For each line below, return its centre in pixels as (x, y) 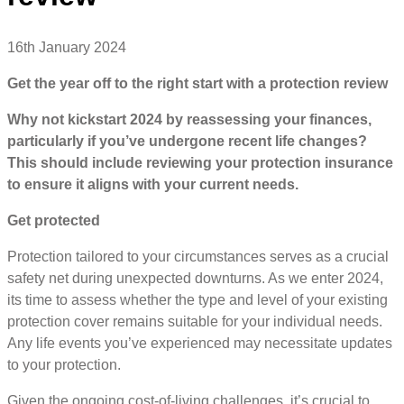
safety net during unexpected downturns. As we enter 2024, (195, 278)
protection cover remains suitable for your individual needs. (195, 321)
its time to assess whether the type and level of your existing (197, 299)
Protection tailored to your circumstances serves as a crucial (198, 256)
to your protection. (66, 364)
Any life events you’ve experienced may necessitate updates (200, 343)
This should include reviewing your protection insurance (200, 162)
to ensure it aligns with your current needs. (153, 184)
